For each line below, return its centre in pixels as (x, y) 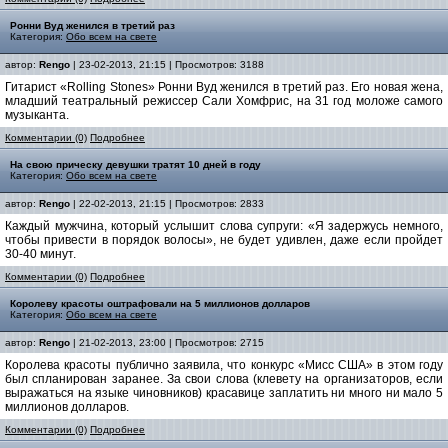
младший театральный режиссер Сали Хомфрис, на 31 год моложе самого (224, 101)
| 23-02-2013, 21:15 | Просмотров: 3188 (167, 64)
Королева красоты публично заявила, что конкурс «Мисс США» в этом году (224, 365)
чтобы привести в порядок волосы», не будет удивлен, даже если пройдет (224, 240)
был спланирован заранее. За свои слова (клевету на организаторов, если (224, 379)
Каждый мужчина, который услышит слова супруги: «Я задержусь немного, (224, 226)
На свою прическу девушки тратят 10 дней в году (135, 164)
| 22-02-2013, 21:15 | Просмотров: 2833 (167, 203)
